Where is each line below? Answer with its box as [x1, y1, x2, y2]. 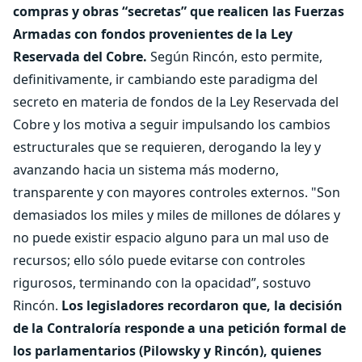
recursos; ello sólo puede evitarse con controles [13, 251, 305, 269]
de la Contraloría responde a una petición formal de [13, 319, 346, 337]
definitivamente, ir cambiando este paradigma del [13, 70, 318, 88]
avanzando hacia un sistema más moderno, [13, 161, 279, 179]
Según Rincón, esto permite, [147, 48, 322, 65]
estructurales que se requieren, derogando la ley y [13, 138, 321, 156]
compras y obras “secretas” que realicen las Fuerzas [13, 2, 344, 20]
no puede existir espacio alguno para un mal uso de [13, 229, 329, 246]
